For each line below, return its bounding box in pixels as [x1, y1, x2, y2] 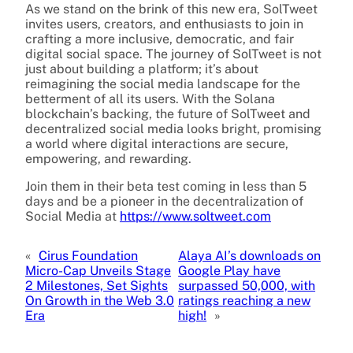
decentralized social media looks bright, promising [25, 121, 321, 136]
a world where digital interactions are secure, [25, 136, 288, 151]
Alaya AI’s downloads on [178, 247, 321, 263]
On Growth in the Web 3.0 [25, 292, 174, 308]
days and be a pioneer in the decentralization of [25, 193, 303, 209]
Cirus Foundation [39, 247, 138, 263]
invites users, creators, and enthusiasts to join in [25, 16, 303, 32]
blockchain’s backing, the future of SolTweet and [25, 106, 310, 121]
